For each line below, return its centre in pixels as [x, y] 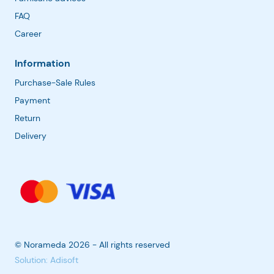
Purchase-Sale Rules [55, 82]
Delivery [31, 135]
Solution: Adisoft [46, 260]
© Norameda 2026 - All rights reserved [92, 245]
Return [28, 118]
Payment [32, 100]
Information [43, 63]
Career [28, 33]
